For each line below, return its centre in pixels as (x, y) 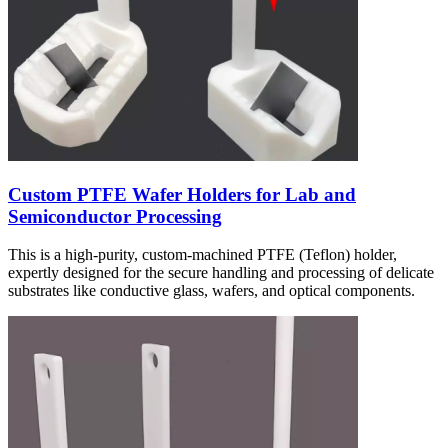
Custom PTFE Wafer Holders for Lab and (182, 194)
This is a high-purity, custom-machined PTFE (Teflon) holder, (202, 255)
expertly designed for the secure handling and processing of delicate (221, 273)
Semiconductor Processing (115, 216)
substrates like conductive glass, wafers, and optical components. (211, 291)
